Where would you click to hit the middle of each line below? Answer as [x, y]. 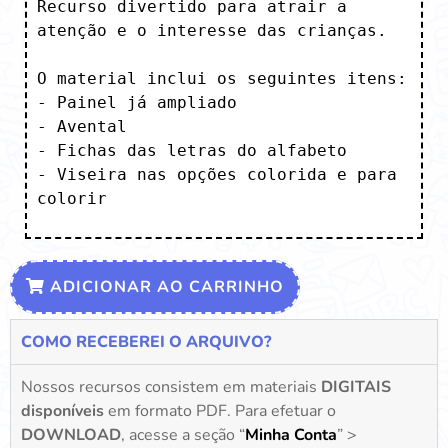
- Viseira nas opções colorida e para [217, 174]
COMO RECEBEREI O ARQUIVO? [146, 341]
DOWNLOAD [71, 434]
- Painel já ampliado [137, 102]
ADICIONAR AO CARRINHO [164, 286]
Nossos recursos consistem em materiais [171, 386]
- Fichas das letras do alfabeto [197, 150]
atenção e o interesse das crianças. [217, 30]
